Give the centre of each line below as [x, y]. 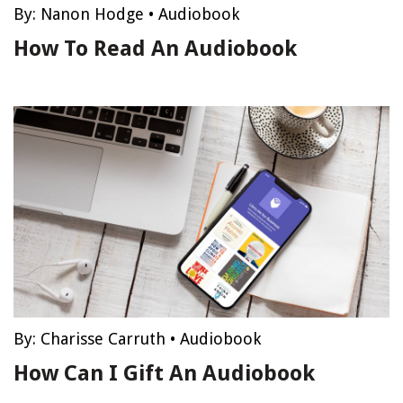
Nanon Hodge [92, 14]
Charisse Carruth [103, 339]
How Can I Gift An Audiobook [164, 373]
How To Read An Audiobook [155, 49]
